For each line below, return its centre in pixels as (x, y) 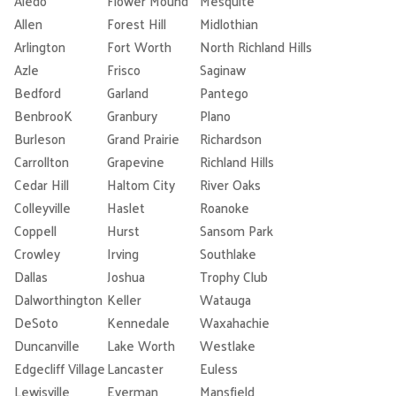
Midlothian (229, 24)
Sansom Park (236, 231)
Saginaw (223, 70)
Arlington (40, 47)
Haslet (126, 208)
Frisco (124, 70)
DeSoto (36, 323)
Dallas (31, 277)
